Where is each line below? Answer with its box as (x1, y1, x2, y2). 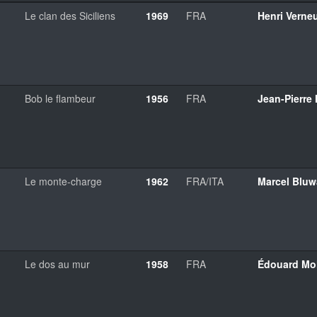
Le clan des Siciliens (25, 8, 115, 23)
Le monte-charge (25, 173, 102, 188)
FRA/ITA (186, 173, 224, 188)
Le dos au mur (25, 256, 90, 271)
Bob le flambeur (25, 91, 96, 105)
